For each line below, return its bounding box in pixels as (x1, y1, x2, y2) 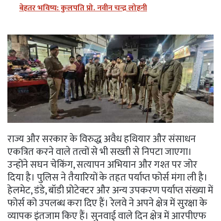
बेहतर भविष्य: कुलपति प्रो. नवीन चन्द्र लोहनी (19, 1, 147, 15)
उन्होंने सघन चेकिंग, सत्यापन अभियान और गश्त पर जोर (7, 156, 197, 173)
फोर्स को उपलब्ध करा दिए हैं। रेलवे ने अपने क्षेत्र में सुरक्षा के (7, 194, 207, 212)
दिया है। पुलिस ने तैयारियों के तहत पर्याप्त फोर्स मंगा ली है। (7, 169, 208, 186)
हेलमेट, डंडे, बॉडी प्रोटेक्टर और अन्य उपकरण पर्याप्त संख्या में (7, 182, 213, 199)
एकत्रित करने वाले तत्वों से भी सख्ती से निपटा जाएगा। (7, 143, 192, 160)
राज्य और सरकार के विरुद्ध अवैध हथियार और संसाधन (7, 130, 196, 147)
